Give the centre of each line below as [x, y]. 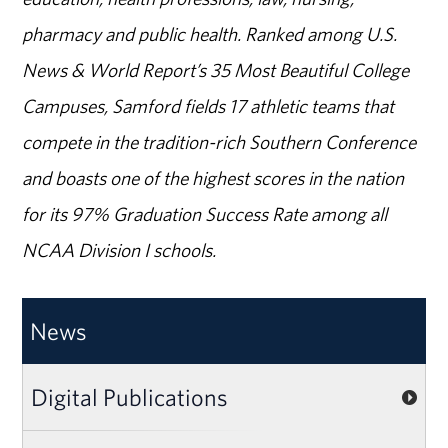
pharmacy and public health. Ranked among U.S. [210, 33]
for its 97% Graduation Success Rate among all [205, 213]
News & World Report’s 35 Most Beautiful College [216, 69]
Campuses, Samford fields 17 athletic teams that [208, 105]
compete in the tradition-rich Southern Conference [219, 141]
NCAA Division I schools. [119, 249]
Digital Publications [130, 396]
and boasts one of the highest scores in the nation [213, 177]
